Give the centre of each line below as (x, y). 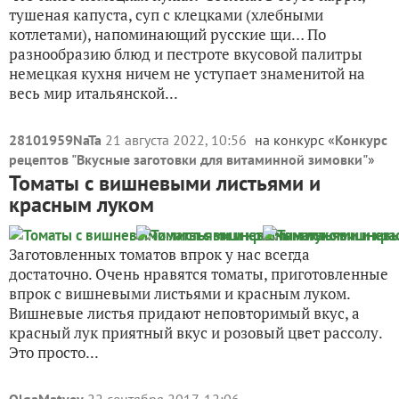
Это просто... (54, 352)
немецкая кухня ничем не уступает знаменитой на (187, 73)
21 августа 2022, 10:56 (178, 140)
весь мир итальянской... (94, 93)
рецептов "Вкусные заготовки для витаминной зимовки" (188, 159)
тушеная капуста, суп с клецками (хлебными (166, 15)
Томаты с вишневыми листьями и (165, 183)
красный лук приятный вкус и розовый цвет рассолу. (195, 333)
